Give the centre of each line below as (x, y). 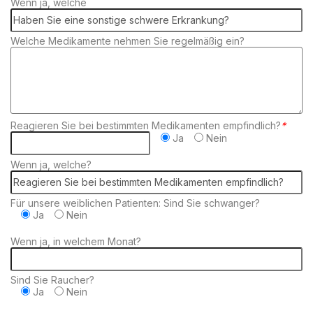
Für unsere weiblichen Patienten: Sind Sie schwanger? (135, 203)
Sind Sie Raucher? (52, 279)
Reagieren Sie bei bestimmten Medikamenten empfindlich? (145, 125)
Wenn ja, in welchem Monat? (75, 241)
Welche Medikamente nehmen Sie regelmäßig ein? (127, 41)
